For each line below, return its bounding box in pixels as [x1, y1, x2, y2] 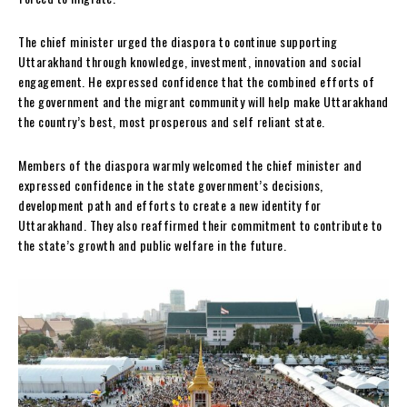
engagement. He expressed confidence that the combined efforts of [18, 72, 374, 92]
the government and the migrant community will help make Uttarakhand [18, 92, 389, 112]
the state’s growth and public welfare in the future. [18, 235, 286, 255]
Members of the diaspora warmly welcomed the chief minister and [18, 155, 362, 175]
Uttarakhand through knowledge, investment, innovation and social [18, 52, 361, 72]
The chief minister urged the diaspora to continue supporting [18, 32, 337, 52]
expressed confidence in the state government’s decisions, [18, 175, 323, 195]
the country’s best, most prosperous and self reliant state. [18, 112, 325, 132]
